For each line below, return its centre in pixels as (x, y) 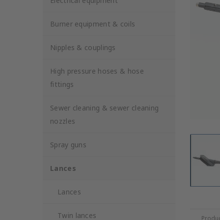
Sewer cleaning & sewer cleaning (105, 108)
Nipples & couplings (83, 47)
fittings (62, 84)
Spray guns (68, 145)
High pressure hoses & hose (97, 71)
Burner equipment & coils (93, 24)
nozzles (63, 121)
